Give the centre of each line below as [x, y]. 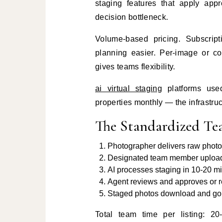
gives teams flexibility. [135, 67]
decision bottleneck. [132, 17]
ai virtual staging [129, 88]
